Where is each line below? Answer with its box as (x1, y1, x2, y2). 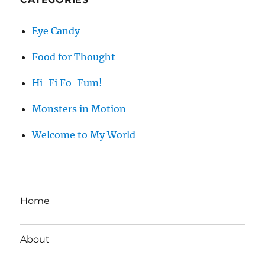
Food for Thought (32, 51, 116, 63)
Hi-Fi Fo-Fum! (32, 77, 103, 89)
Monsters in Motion (32, 103, 127, 115)
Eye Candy (32, 25, 80, 37)
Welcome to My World (32, 129, 136, 141)
